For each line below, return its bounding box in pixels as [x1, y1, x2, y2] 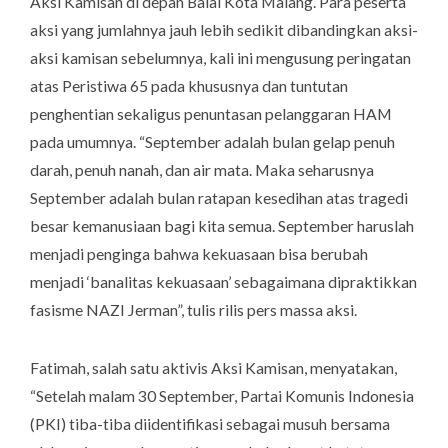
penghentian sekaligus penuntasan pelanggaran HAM [30, 104, 392, 124]
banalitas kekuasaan [90, 272, 228, 292]
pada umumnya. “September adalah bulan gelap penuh [30, 132, 395, 152]
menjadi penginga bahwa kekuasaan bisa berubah [30, 244, 368, 264]
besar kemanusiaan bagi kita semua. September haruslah [30, 216, 414, 236]
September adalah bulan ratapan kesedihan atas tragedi [30, 188, 408, 208]
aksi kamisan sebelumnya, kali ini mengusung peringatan [30, 48, 411, 68]
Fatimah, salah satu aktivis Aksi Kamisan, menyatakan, [30, 358, 397, 378]
